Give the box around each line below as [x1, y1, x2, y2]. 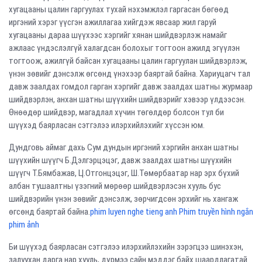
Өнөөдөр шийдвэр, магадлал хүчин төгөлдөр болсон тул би [9, 107, 224, 118]
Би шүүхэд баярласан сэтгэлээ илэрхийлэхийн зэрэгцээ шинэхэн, [9, 242, 243, 253]
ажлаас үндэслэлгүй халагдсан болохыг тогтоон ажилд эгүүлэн [9, 43, 240, 54]
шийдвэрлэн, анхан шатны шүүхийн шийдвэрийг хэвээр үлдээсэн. [9, 94, 246, 105]
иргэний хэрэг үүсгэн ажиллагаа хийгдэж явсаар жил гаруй [9, 17, 216, 28]
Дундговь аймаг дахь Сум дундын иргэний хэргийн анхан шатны [9, 142, 239, 153]
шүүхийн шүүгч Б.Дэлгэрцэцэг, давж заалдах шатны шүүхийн [9, 155, 232, 166]
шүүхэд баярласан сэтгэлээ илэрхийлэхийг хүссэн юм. [9, 120, 205, 131]
